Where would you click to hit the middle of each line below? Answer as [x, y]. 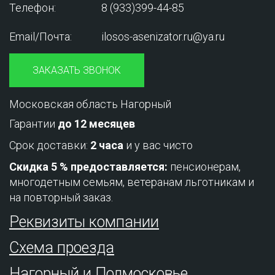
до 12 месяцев [96, 124]
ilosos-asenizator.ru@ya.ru [163, 37]
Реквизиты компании [84, 222]
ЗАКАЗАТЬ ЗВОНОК [77, 70]
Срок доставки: [50, 145]
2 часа [107, 145]
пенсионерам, [204, 167]
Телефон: [33, 8]
